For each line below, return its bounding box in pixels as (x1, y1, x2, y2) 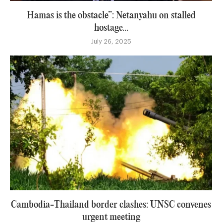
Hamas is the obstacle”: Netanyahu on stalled (26, 10, 196, 20)
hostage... (94, 23, 128, 33)
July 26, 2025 (91, 38, 131, 45)
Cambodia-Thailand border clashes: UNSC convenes (11, 200, 211, 210)
